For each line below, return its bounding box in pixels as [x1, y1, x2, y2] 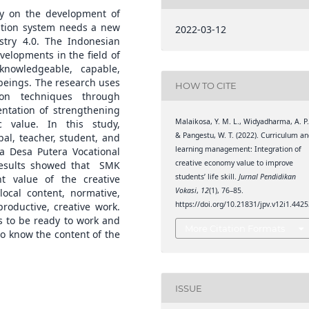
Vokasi [175, 185, 197, 195]
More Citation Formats [185, 223, 286, 235]
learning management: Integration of [175, 143, 302, 154]
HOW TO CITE [175, 80, 237, 92]
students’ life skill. [175, 171, 239, 181]
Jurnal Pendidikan [239, 171, 297, 181]
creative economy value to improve [175, 157, 294, 168]
